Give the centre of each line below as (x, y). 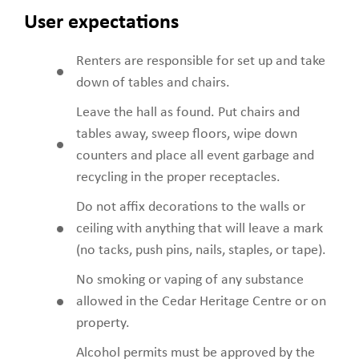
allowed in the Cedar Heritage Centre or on (201, 301)
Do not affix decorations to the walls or (191, 207)
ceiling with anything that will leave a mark (200, 228)
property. (103, 323)
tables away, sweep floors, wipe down (187, 134)
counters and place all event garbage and (195, 155)
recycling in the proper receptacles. (178, 177)
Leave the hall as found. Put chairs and (188, 112)
